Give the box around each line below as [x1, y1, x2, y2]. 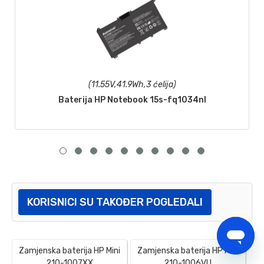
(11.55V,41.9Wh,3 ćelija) [88, 80, 176, 90]
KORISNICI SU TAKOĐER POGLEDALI [27, 196, 203, 209]
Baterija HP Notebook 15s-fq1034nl [58, 95, 206, 105]
